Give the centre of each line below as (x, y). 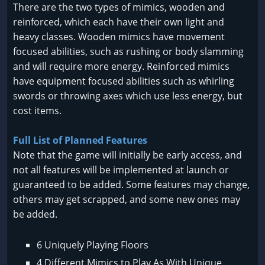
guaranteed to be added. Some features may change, (131, 185)
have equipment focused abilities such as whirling (124, 81)
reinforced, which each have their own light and (119, 22)
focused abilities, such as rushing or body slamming (128, 52)
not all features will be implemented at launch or (121, 170)
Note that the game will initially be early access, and (127, 155)
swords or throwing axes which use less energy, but (128, 96)
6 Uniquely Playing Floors (93, 245)
